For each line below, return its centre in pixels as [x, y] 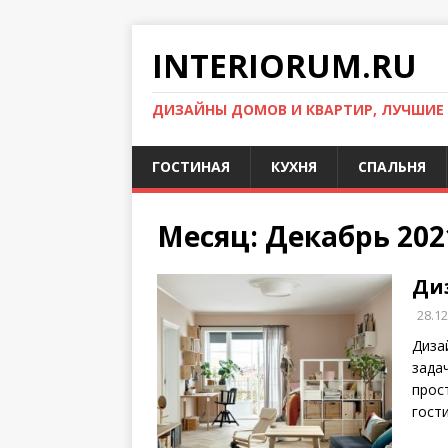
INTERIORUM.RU [284, 65]
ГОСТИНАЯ [191, 166]
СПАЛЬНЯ [392, 166]
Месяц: [211, 236]
